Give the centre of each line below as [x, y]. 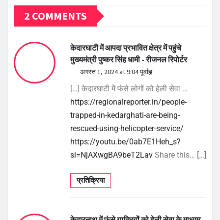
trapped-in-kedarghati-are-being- [125, 115]
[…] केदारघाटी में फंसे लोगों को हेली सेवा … [129, 89]
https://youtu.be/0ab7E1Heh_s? [125, 142]
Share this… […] [179, 155]
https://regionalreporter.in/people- [128, 102]
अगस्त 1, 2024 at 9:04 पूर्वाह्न [116, 72]
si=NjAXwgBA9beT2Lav [111, 155]
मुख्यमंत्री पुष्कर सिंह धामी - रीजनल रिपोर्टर [129, 60]
